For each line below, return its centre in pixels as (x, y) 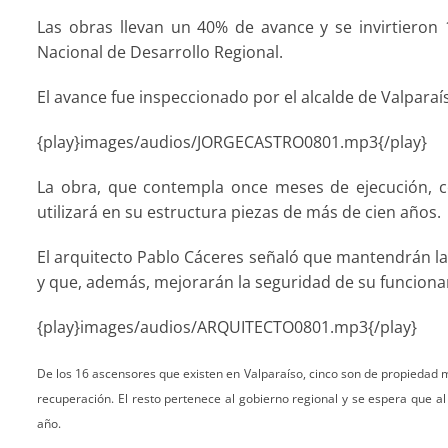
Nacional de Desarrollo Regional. (160, 52)
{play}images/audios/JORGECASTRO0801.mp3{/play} (232, 142)
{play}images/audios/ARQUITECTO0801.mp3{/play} (227, 327)
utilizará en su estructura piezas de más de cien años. (239, 212)
